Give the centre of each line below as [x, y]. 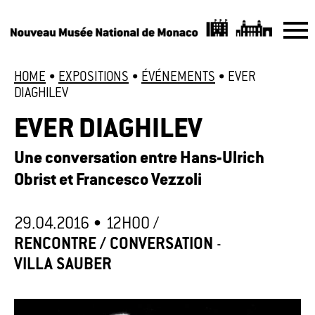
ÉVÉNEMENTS [178, 78]
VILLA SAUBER [63, 266]
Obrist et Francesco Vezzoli [108, 181]
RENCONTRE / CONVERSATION [114, 245]
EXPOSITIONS [94, 78]
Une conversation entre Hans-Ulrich [139, 160]
